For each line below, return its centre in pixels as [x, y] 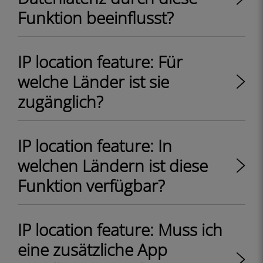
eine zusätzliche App [92, 249]
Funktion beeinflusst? [96, 18]
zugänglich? [60, 102]
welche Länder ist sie [93, 82]
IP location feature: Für [100, 62]
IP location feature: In [95, 146]
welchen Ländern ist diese [113, 166]
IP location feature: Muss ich [120, 230]
